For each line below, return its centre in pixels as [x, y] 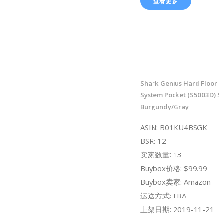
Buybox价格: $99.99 [174, 168]
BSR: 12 [153, 141]
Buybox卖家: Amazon [175, 182]
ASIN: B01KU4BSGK [174, 127]
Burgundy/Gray [164, 106]
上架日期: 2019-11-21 [177, 209]
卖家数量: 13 [161, 154]
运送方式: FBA [163, 195]
